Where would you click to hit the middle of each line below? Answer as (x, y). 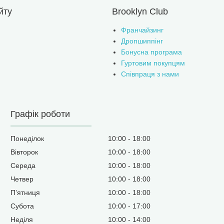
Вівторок (24, 152)
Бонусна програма (151, 52)
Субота (22, 206)
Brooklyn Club (140, 11)
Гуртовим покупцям (153, 63)
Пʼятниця (25, 192)
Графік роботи (40, 114)
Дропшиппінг (142, 41)
